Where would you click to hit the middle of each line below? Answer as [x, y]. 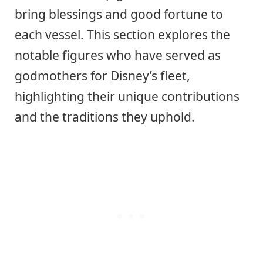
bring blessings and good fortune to [119, 14]
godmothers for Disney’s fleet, [102, 75]
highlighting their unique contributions [127, 96]
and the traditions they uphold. [105, 117]
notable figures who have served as [118, 55]
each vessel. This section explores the [122, 34]
